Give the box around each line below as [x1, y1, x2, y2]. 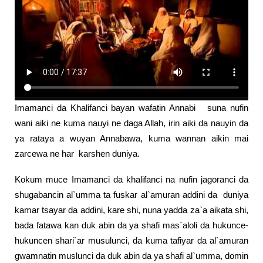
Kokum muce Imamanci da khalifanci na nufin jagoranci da [15, 174, 248, 185]
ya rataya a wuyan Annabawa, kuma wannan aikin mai [15, 133, 248, 144]
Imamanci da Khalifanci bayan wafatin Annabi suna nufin [15, 103, 248, 113]
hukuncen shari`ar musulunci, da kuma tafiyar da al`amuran [15, 235, 248, 246]
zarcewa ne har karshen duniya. [15, 149, 196, 159]
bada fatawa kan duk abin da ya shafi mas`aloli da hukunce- [15, 220, 248, 231]
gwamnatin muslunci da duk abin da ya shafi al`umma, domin [15, 251, 248, 261]
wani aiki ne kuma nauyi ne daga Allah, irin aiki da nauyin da [15, 118, 248, 129]
